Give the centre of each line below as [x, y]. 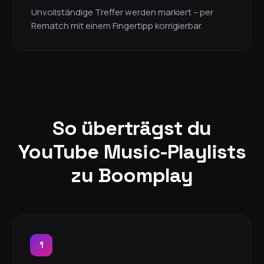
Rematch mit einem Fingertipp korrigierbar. [117, 26]
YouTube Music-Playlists [132, 152]
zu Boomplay [132, 176]
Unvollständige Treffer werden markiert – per [122, 12]
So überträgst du [132, 128]
